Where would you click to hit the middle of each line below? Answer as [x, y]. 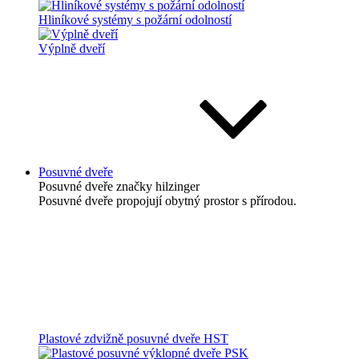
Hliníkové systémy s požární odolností [135, 20]
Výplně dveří [72, 48]
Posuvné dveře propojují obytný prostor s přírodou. [167, 201]
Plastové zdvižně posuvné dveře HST [133, 339]
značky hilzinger [158, 186]
